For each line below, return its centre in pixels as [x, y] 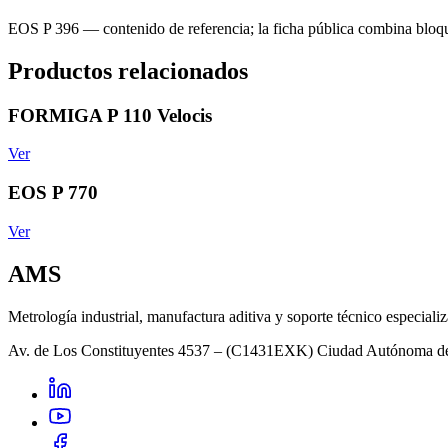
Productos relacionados [128, 70]
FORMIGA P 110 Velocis [110, 115]
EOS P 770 [53, 192]
